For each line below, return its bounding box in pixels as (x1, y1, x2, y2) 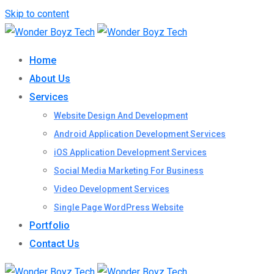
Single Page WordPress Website (54, 202, 183, 212)
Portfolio (29, 220, 70, 231)
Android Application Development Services (54, 129, 226, 139)
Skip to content (5, 8, 69, 20)
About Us (29, 73, 70, 84)
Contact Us (29, 238, 80, 250)
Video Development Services (54, 184, 169, 194)
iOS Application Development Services (54, 147, 207, 157)
